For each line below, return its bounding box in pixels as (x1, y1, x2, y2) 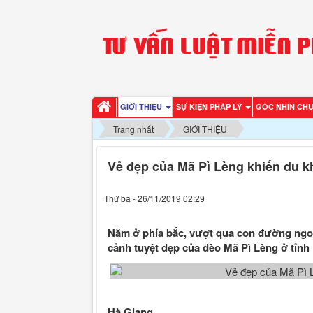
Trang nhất (113, 122, 154, 135)
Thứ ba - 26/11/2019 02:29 (104, 191, 205, 204)
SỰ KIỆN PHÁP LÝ (176, 101, 244, 112)
